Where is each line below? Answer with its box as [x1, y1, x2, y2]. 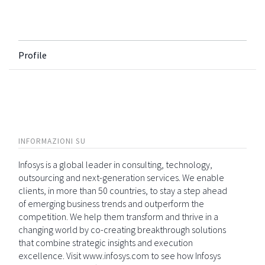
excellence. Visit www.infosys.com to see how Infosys [18, 250, 221, 261]
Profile [18, 49, 47, 61]
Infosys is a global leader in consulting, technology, [18, 159, 212, 170]
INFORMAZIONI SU [18, 136, 86, 146]
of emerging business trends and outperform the [18, 198, 204, 209]
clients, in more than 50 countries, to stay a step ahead [18, 185, 227, 196]
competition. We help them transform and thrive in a [18, 211, 218, 222]
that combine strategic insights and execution [18, 237, 193, 248]
